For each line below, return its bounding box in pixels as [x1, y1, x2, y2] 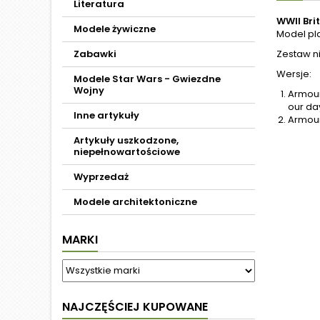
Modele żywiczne [74, 22, 156, 36]
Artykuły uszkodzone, [74, 134, 179, 147]
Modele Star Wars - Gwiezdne [74, 72, 221, 86]
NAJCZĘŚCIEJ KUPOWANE [62, 299, 208, 315]
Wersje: [276, 67, 311, 81]
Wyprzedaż [74, 170, 129, 184]
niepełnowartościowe [74, 145, 180, 159]
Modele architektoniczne [74, 195, 197, 209]
